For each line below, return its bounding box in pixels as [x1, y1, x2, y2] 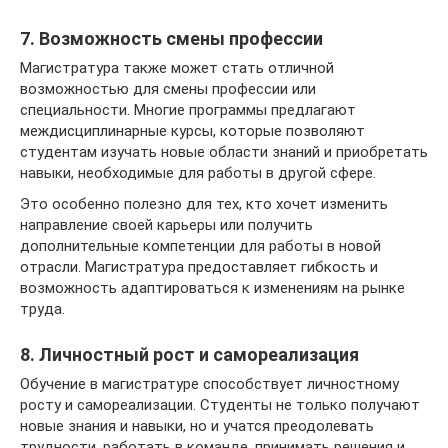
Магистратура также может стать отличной [20, 58, 334, 77]
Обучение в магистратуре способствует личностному [20, 374, 399, 393]
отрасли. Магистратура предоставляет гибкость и [20, 257, 378, 276]
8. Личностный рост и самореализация [20, 343, 359, 365]
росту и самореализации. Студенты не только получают [20, 395, 420, 414]
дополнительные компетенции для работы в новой [20, 236, 381, 255]
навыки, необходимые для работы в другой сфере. [20, 163, 376, 182]
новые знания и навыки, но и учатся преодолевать [20, 416, 374, 435]
